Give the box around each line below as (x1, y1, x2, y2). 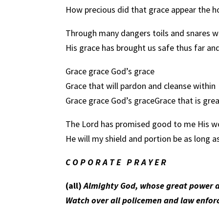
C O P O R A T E (66, 156, 123, 168)
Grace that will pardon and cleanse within (66, 80, 216, 91)
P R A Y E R (127, 156, 167, 168)
